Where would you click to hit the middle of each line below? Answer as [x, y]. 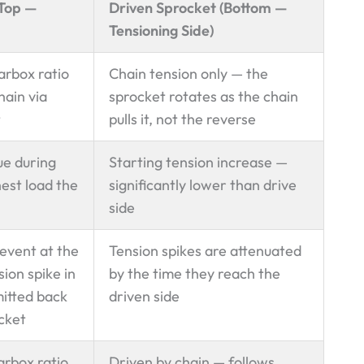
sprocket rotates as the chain [204, 96]
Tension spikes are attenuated [205, 250]
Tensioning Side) [161, 30]
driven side [144, 296]
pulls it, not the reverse [182, 119]
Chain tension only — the [188, 73]
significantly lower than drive [203, 184]
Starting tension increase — [198, 162]
